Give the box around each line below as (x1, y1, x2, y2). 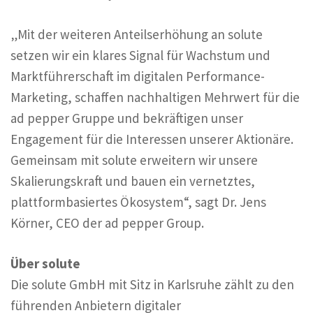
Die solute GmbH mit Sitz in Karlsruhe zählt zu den (10, 276, 294, 293)
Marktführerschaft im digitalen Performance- (10, 67, 265, 85)
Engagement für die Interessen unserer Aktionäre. (10, 130, 293, 147)
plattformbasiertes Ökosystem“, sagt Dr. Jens (10, 193, 266, 210)
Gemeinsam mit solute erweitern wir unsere (10, 151, 258, 168)
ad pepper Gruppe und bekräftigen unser (10, 109, 243, 126)
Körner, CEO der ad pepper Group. (10, 214, 204, 231)
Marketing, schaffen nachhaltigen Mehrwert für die (10, 88, 300, 105)
